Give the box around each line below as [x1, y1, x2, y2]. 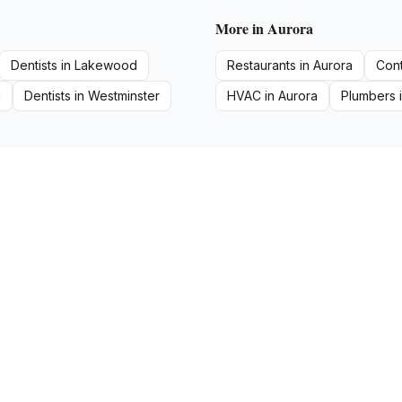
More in [215, 18, 267, 39]
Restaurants [227, 57, 296, 73]
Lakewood [74, 57, 137, 73]
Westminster [88, 88, 160, 103]
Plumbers [341, 88, 396, 103]
